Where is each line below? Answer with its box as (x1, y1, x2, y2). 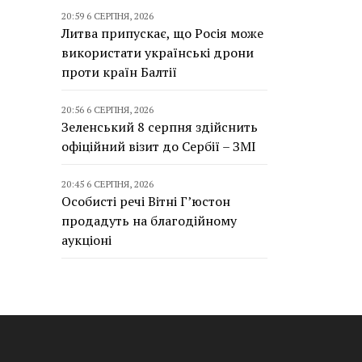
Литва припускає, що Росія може (61, 24, 263, 42)
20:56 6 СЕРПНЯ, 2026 (61, 103, 154, 116)
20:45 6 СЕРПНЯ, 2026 (61, 178, 154, 190)
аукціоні (61, 231, 112, 249)
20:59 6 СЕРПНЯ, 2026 (61, 10, 154, 22)
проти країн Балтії (61, 63, 177, 81)
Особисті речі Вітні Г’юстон (61, 192, 230, 210)
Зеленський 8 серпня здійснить (61, 118, 258, 136)
